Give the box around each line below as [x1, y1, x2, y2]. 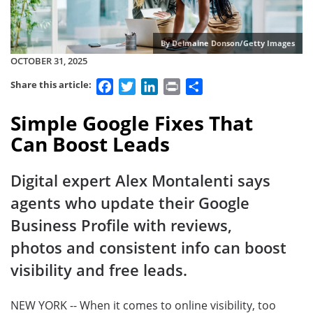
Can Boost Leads [10, 130, 170, 157]
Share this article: [10, 78, 94, 92]
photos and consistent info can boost [10, 237, 286, 259]
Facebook [113, 77, 165, 93]
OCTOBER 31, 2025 [10, 54, 87, 68]
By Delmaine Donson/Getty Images [160, 38, 295, 49]
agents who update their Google [10, 192, 249, 214]
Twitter [136, 77, 173, 93]
